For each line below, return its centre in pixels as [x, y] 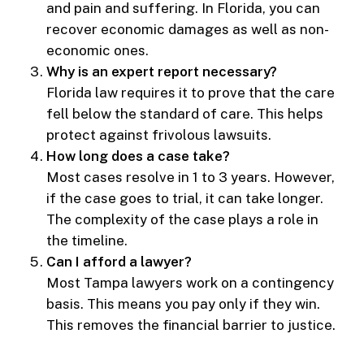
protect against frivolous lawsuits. [158, 135]
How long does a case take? [138, 156]
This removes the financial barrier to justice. [191, 325]
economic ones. [97, 51]
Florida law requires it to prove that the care [190, 93]
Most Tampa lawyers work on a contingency [190, 283]
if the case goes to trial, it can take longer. [184, 199]
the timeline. [87, 241]
